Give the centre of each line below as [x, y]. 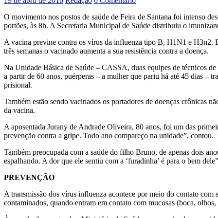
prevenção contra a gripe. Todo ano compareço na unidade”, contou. [109, 135]
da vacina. [19, 110]
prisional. [18, 85]
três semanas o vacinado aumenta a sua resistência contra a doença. [106, 51]
